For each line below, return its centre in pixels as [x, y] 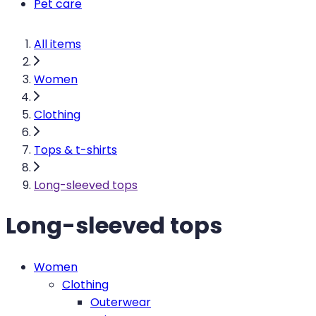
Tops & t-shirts [75, 150]
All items [57, 44]
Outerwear [121, 302]
